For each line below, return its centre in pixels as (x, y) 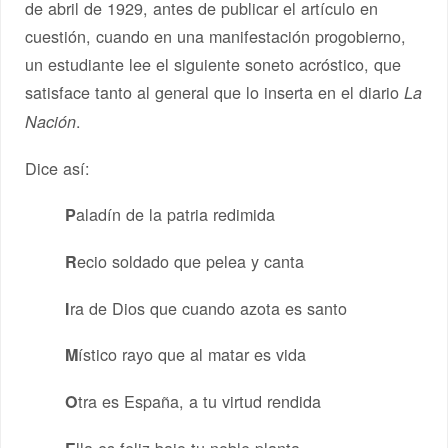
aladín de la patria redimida (176, 213)
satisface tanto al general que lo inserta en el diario (215, 92)
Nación (51, 122)
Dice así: (58, 168)
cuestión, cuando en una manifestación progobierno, (216, 36)
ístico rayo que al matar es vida (192, 354)
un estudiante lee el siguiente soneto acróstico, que (213, 64)
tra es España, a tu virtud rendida (200, 401)
